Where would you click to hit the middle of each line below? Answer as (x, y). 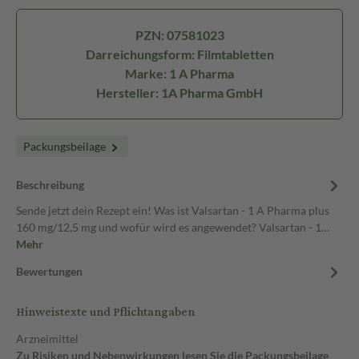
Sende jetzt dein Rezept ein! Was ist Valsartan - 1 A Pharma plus (173, 210)
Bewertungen (49, 271)
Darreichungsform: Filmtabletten (179, 54)
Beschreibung (50, 185)
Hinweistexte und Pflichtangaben (105, 312)
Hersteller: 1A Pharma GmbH (179, 93)
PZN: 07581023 (179, 35)
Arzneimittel (47, 339)
